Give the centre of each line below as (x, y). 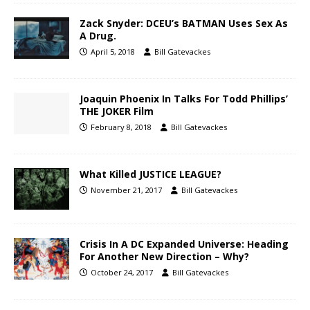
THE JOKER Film (117, 111)
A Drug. (98, 36)
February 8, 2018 (121, 127)
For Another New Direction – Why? (164, 257)
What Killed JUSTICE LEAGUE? (151, 174)
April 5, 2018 (113, 52)
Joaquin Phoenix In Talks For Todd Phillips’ (184, 99)
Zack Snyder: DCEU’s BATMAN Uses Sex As (184, 24)
